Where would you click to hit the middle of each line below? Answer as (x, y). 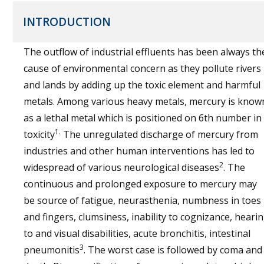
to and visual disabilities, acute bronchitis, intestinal (137, 233)
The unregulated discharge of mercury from (159, 134)
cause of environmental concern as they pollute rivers (142, 68)
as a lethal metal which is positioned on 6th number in (143, 118)
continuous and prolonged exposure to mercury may (140, 184)
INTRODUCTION (67, 22)
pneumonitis (52, 250)
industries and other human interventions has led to (139, 151)
